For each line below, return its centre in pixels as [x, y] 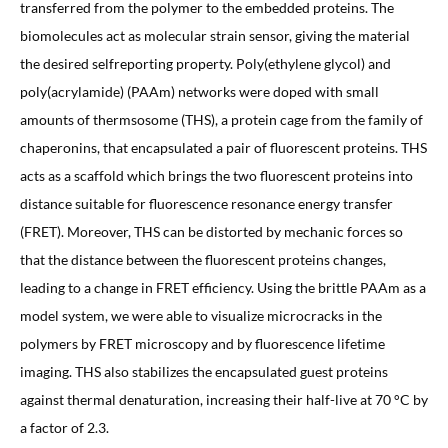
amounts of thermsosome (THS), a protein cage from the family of [221, 119]
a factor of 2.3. [64, 427]
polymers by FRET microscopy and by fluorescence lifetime [202, 343]
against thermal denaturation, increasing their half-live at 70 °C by [223, 399]
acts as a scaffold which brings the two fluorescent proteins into [216, 175]
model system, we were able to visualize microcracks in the [200, 315]
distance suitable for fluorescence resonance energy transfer [206, 203]
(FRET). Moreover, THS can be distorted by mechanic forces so [211, 231]
